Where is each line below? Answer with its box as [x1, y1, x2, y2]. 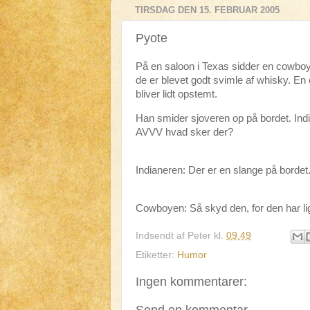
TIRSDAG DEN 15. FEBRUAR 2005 [135, 5, 280, 16]
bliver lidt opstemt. [136, 89, 217, 100]
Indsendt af [136, 230, 188, 241]
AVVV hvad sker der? [136, 126, 233, 138]
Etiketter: [136, 250, 177, 261]
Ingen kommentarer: [136, 275, 247, 289]
